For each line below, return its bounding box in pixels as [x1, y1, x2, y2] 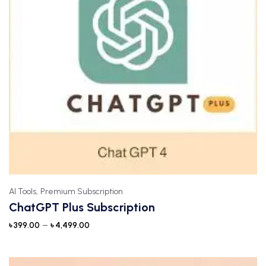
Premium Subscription [40, 186, 123, 197]
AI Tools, [9, 186, 38, 197]
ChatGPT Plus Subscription [9, 200, 155, 215]
